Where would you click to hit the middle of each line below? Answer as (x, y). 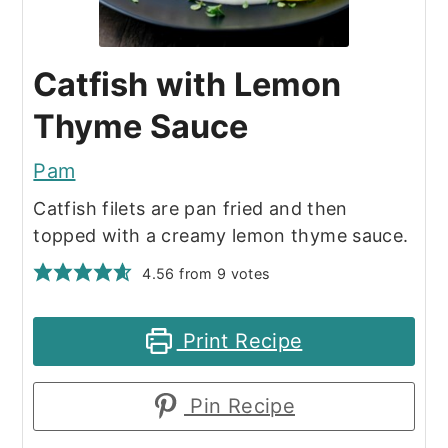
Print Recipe (239, 340)
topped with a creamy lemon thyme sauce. (223, 235)
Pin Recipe (239, 405)
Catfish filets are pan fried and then (190, 208)
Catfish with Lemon (187, 84)
